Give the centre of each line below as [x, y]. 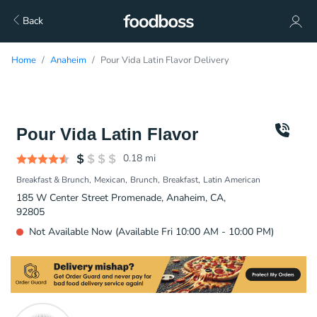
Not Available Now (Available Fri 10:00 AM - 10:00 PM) [151, 232]
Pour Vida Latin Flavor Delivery [165, 60]
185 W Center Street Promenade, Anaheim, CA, [121, 198]
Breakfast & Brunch [53, 180]
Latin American [232, 180]
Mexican [110, 180]
